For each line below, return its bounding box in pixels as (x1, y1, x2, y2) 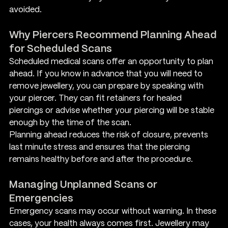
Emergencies (9, 193, 73, 204)
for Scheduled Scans (9, 44, 112, 54)
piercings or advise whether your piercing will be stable (9, 106, 216, 115)
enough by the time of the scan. (9, 119, 131, 127)
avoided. (9, 6, 42, 14)
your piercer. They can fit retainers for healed (9, 94, 184, 102)
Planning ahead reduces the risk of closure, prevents (9, 131, 210, 139)
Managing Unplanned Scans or (9, 180, 159, 190)
